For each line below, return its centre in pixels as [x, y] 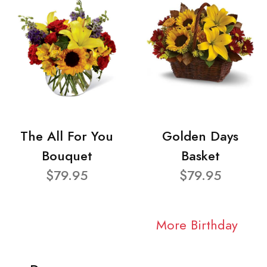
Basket [200, 156]
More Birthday [197, 225]
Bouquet [67, 156]
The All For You [67, 136]
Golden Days [200, 136]
